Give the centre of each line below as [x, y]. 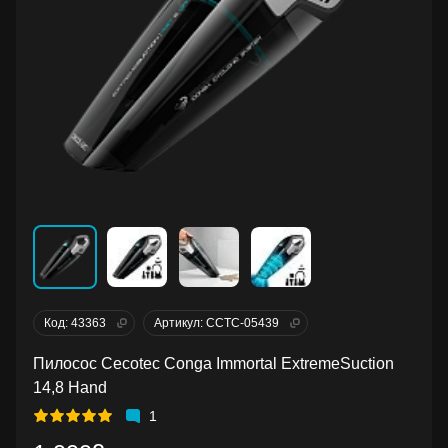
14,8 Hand [70, 387]
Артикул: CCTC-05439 [216, 322]
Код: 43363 [75, 322]
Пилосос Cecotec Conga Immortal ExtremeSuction [213, 363]
